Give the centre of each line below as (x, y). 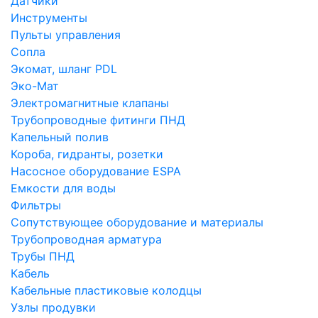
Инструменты (49, 18)
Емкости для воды (63, 188)
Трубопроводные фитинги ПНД (98, 120)
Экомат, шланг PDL (64, 69)
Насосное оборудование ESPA (96, 171)
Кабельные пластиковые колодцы (106, 290)
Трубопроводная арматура (86, 239)
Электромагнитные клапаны (90, 103)
